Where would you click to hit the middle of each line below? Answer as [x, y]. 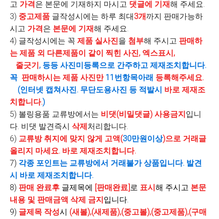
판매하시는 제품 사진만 [64, 77]
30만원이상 [143, 139]
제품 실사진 [98, 41]
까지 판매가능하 [175, 16]
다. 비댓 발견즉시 [41, 126]
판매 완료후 [39, 187]
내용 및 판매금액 [39, 200]
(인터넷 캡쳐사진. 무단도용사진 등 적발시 [91, 90]
